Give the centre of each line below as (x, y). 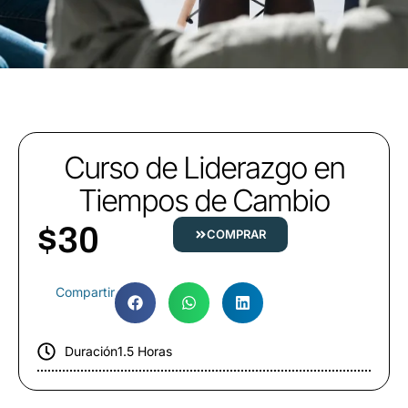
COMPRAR (236, 235)
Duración (91, 352)
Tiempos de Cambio (204, 201)
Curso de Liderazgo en (204, 168)
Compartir (85, 292)
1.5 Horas (145, 352)
